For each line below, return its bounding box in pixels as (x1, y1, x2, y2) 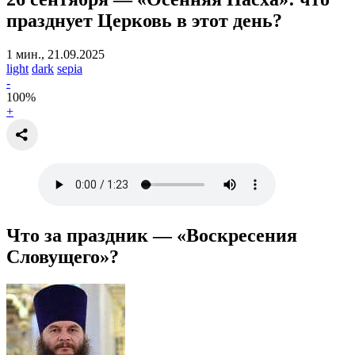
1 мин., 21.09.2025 (6, 47, 105, 61)
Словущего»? (6, 246, 119, 267)
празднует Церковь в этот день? (6, 10, 282, 31)
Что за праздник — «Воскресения (6, 224, 297, 246)
